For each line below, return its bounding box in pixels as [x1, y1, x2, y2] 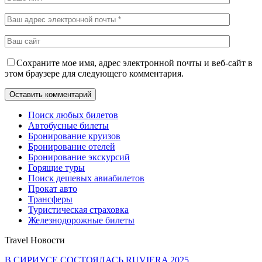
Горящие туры [28, 162, 85, 173]
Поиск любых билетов [28, 109, 118, 120]
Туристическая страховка [28, 204, 129, 215]
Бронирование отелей [28, 141, 115, 151]
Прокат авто [28, 183, 77, 194]
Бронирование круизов [28, 130, 120, 141]
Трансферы [28, 194, 73, 204]
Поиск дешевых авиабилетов [28, 173, 144, 183]
